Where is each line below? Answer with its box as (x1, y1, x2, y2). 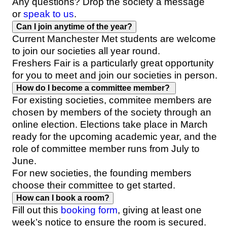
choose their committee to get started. (12, 179, 176, 191)
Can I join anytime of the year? (16, 22, 133, 31)
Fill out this (12, 204, 61, 215)
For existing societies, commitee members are (12, 94, 212, 105)
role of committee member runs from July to (12, 143, 200, 154)
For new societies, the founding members (12, 167, 192, 178)
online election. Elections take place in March (12, 119, 208, 130)
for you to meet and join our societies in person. (12, 69, 220, 81)
